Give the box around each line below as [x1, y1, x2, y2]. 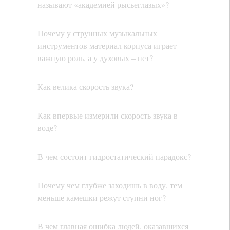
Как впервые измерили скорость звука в [37, 110, 178, 121]
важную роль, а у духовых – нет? [37, 52, 153, 64]
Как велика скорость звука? [37, 81, 133, 92]
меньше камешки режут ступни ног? [37, 192, 166, 203]
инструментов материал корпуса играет [37, 40, 177, 51]
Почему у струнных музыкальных [37, 28, 157, 39]
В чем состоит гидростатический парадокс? [37, 151, 191, 162]
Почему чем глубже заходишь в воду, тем [37, 180, 182, 191]
